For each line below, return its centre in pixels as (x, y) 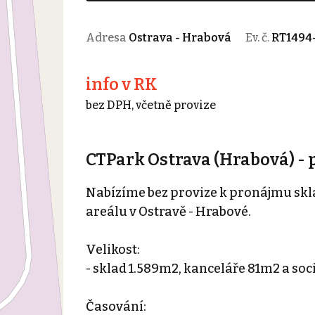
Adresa (107, 37)
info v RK (121, 84)
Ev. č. (258, 37)
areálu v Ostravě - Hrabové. (168, 211)
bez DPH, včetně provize (150, 105)
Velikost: (112, 249)
